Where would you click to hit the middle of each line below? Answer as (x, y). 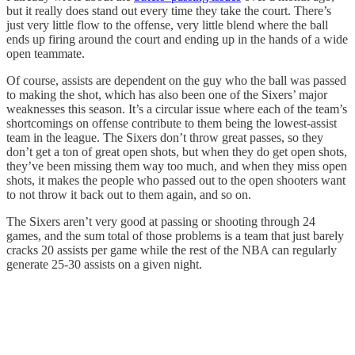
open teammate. (46, 54)
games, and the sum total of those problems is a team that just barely (175, 236)
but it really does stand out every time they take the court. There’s (169, 11)
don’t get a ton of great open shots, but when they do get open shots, (177, 152)
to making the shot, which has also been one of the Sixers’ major (167, 95)
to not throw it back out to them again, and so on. (129, 195)
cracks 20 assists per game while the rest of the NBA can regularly (172, 250)
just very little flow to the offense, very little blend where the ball (167, 25)
